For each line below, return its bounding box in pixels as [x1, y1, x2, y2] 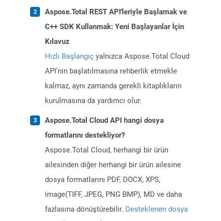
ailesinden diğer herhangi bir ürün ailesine [45, 160, 181, 170]
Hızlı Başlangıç [45, 52, 94, 61]
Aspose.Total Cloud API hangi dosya [45, 116, 164, 125]
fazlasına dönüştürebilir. [45, 205, 125, 214]
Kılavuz [45, 37, 70, 46]
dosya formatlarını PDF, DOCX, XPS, [45, 175, 160, 184]
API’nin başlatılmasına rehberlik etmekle [45, 67, 177, 76]
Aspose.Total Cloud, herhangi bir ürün [45, 146, 168, 155]
